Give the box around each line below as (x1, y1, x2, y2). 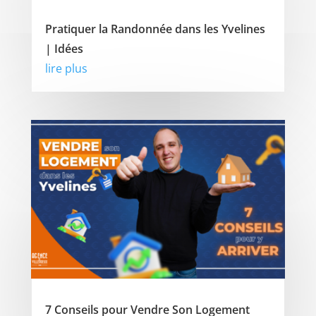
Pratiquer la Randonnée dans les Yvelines (44, 20, 265, 37)
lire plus (44, 60, 87, 76)
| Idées (44, 40, 83, 56)
